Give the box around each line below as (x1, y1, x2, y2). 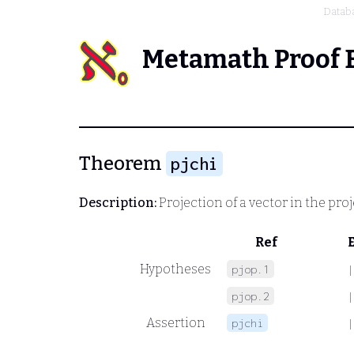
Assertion (145, 314, 205, 330)
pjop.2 (232, 288, 269, 303)
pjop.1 (232, 262, 269, 276)
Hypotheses (140, 261, 211, 277)
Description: (79, 194, 156, 210)
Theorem (79, 153, 166, 175)
